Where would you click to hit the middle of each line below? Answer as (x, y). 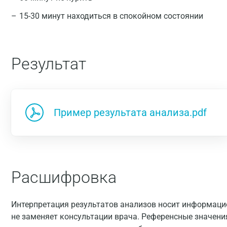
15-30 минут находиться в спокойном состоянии (111, 16)
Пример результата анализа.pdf (130, 112)
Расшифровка (64, 177)
